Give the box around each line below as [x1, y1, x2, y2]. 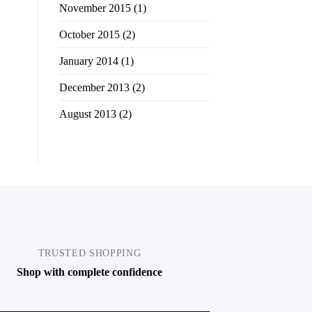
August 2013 [58, 108, 116, 120]
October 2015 [58, 29, 120, 41]
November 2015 [58, 2, 131, 15]
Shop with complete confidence [17, 266, 162, 279]
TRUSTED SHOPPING [38, 248, 141, 259]
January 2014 [58, 55, 118, 68]
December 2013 [58, 81, 130, 94]
